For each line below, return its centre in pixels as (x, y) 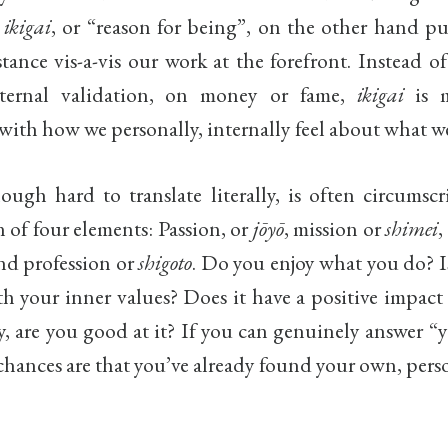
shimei (412, 227)
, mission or (334, 227)
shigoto (165, 261)
